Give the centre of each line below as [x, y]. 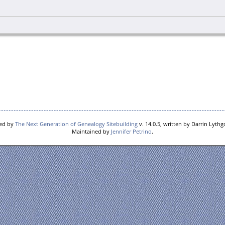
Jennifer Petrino [131, 131]
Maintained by [91, 131]
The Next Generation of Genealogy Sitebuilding [76, 124]
